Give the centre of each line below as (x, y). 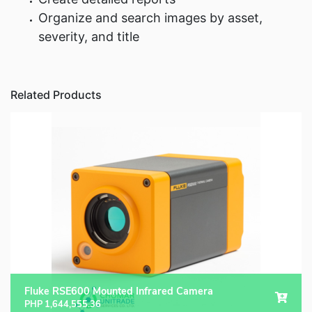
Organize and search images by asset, (150, 18)
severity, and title (89, 37)
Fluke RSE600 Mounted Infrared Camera (119, 291)
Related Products (56, 95)
